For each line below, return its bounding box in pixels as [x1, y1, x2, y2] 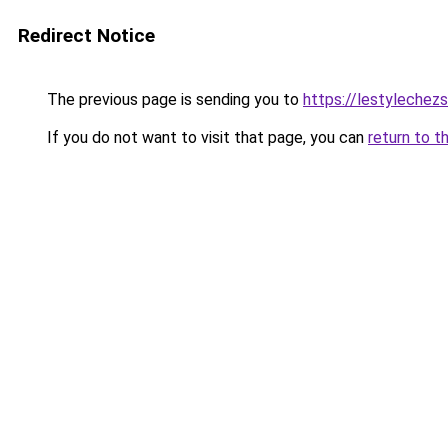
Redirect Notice [18, 24, 155, 47]
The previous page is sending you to [43, 90, 303, 109]
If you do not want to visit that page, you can [43, 128, 368, 147]
